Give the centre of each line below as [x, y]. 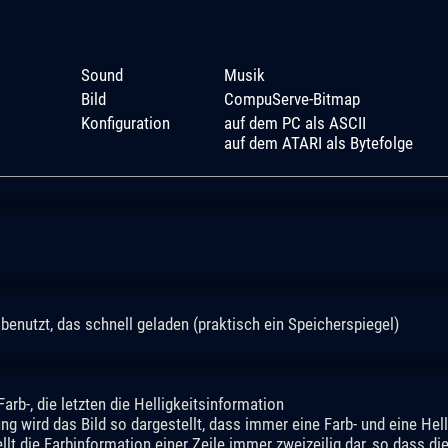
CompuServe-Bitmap [291, 98]
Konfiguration [125, 122]
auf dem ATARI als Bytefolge [318, 142]
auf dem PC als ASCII [294, 122]
